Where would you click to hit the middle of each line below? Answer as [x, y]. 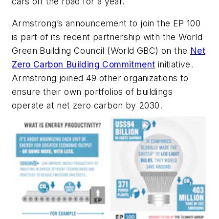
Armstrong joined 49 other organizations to [100, 78]
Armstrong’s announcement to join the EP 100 [106, 23]
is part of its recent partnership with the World [107, 37]
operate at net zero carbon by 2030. [90, 106]
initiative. [174, 65]
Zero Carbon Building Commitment [84, 65]
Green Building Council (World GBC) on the [101, 51]
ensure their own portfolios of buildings [92, 92]
